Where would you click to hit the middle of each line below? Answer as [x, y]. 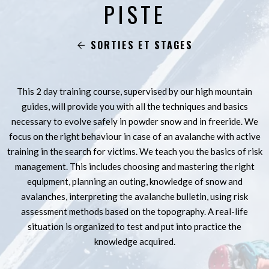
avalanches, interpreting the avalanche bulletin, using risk [134, 196]
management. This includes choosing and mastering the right [134, 166]
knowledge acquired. [134, 241]
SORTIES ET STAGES [142, 45]
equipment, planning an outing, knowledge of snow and [134, 181]
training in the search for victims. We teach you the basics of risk [134, 151]
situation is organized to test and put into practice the [134, 226]
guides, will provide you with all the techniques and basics [134, 106]
